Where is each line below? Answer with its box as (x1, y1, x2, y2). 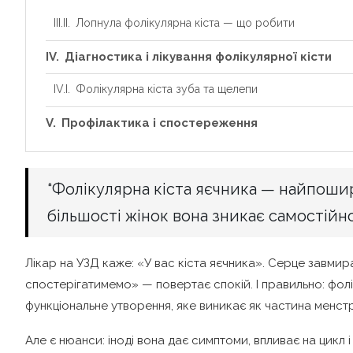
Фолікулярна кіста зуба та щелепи (75, 83, 258, 96)
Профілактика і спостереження (61, 116, 258, 131)
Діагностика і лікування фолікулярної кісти (65, 50, 332, 65)
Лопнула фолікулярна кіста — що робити (75, 17, 295, 30)
